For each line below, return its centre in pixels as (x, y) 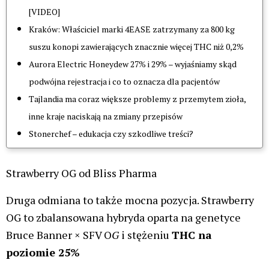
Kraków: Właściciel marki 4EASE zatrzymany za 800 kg (132, 29)
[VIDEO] (44, 12)
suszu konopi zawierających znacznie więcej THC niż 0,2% (136, 47)
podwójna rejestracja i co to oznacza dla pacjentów (124, 82)
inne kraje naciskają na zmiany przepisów (106, 116)
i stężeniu (145, 234)
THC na (192, 234)
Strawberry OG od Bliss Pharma (81, 173)
